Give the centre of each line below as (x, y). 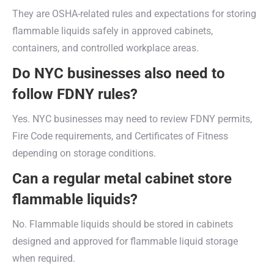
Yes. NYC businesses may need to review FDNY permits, (132, 119)
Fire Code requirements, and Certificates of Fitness (120, 136)
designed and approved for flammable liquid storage (125, 241)
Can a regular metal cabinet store (122, 179)
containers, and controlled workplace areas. (106, 48)
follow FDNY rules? (75, 94)
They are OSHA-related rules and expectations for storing (134, 14)
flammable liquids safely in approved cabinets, (113, 31)
